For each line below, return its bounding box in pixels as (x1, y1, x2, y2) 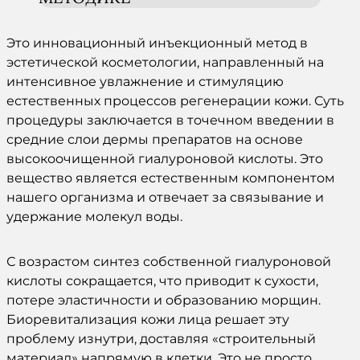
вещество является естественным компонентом (6, 170, 335, 186)
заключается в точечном (84, 112, 256, 128)
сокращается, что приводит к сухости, (63, 272, 318, 288)
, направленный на (197, 54, 324, 70)
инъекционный (149, 35, 252, 51)
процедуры (6, 112, 84, 128)
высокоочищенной (6, 150, 138, 166)
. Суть (309, 92, 344, 108)
